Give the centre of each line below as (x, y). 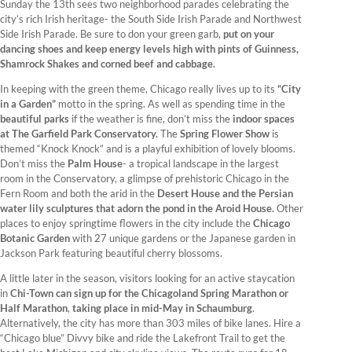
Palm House (95, 164)
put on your (247, 34)
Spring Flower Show (225, 134)
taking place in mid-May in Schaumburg (162, 308)
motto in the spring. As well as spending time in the (170, 104)
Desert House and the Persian (225, 194)
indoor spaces (262, 119)
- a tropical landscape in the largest (201, 164)
